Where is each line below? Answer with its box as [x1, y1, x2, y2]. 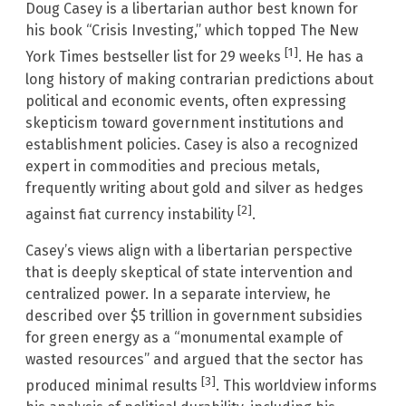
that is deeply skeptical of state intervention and [25, 263, 353, 281]
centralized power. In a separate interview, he [25, 285, 331, 303]
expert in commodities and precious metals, [25, 157, 320, 175]
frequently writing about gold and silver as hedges [25, 179, 363, 197]
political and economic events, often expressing [25, 92, 346, 110]
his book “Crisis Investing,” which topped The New [25, 22, 358, 40]
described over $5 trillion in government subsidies [25, 306, 362, 324]
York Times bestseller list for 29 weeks [25, 48, 285, 66]
